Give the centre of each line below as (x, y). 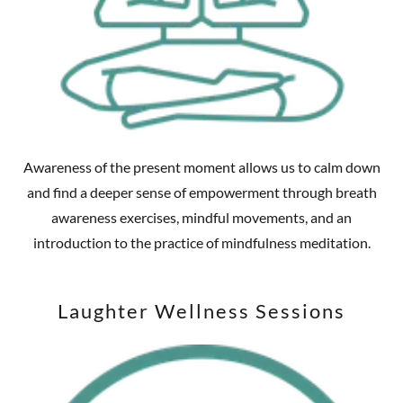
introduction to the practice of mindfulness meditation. (201, 243)
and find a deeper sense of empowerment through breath (201, 193)
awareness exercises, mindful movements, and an (201, 218)
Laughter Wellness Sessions (201, 311)
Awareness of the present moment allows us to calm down (201, 167)
